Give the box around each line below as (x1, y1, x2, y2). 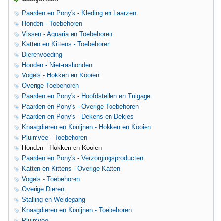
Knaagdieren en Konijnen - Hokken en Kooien (22, 123, 151, 131)
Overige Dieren (22, 185, 64, 193)
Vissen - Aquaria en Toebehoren (22, 30, 112, 37)
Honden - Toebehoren (22, 20, 82, 27)
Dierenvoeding (22, 51, 62, 58)
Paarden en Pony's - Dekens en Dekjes (22, 113, 134, 120)
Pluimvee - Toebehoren (22, 134, 87, 141)
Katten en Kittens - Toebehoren (22, 40, 110, 48)
